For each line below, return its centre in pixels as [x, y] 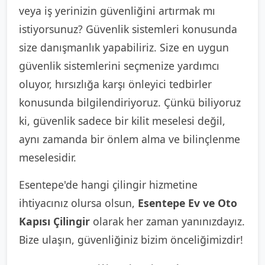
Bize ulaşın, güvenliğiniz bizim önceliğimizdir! [131, 240]
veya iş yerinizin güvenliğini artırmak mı [117, 11]
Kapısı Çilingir [54, 221]
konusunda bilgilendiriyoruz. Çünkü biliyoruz [130, 102]
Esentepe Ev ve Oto [188, 203]
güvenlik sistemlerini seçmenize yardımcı [119, 66]
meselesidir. [48, 157]
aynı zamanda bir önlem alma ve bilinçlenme [130, 139]
